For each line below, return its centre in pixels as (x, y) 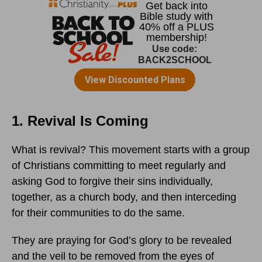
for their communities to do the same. (98, 213)
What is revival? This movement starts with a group (131, 150)
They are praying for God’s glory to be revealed (122, 241)
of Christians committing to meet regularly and (119, 166)
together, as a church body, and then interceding (124, 197)
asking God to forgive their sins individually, (112, 182)
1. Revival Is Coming (80, 121)
